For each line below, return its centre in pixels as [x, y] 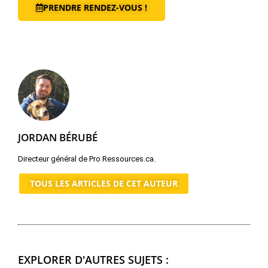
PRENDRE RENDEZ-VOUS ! [95, 8]
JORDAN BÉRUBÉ [58, 138]
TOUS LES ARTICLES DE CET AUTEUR [104, 183]
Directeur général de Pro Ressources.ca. [87, 159]
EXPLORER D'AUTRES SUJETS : [93, 259]
